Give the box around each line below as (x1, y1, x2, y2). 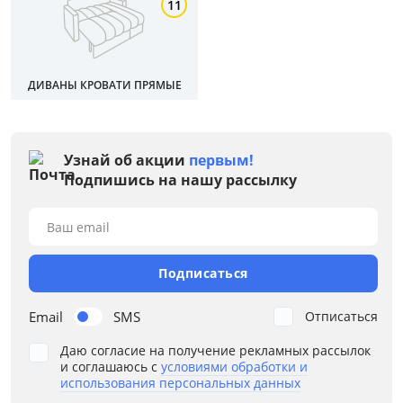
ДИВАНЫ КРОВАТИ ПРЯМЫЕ (27, 77, 182, 94)
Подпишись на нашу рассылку (64, 170, 297, 191)
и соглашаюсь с (60, 358, 161, 376)
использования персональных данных (60, 374, 300, 392)
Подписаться (158, 264, 248, 282)
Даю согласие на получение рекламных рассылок (60, 342, 371, 360)
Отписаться (305, 308, 378, 326)
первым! (189, 150, 254, 171)
